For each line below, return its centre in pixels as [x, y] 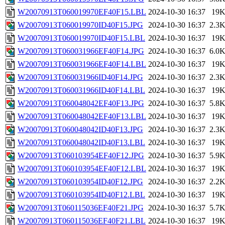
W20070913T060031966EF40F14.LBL [82, 64]
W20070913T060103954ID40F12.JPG [80, 182]
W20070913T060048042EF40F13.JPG [81, 103]
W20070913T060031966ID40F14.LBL [81, 90]
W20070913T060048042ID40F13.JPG [80, 130]
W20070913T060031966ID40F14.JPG [80, 77]
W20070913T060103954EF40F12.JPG [81, 156]
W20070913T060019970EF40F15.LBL [82, 12]
